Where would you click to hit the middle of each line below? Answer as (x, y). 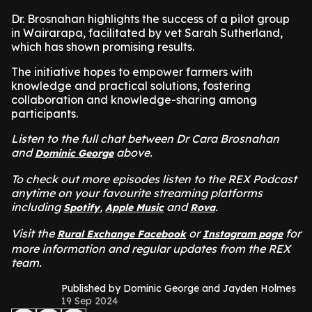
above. (133, 153)
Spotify (81, 208)
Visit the (34, 233)
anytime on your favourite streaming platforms (137, 193)
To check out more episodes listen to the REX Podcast (154, 179)
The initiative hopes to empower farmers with (132, 72)
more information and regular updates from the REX (151, 249)
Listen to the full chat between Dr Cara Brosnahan (145, 139)
